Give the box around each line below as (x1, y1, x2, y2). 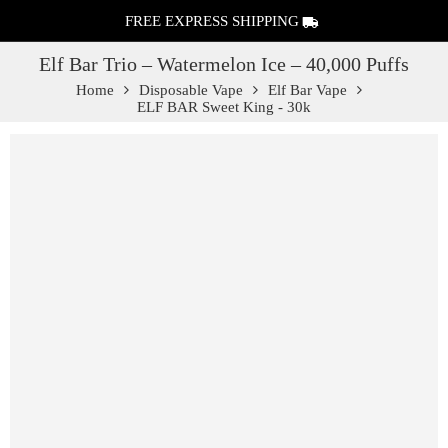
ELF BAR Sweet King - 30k (137, 99, 311, 115)
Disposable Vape (139, 82, 243, 98)
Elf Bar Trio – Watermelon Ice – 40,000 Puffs (39, 54, 409, 75)
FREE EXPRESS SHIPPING (125, 13, 299, 29)
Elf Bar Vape (268, 82, 347, 98)
